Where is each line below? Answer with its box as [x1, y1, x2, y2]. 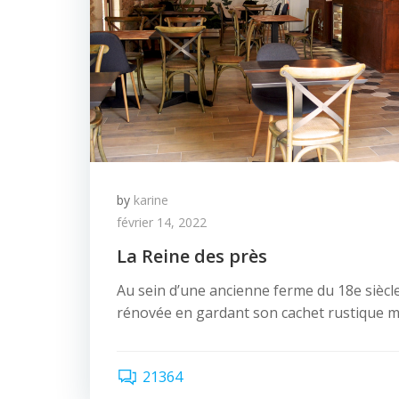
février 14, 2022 [117, 214, 207, 231]
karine [134, 191, 168, 208]
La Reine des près [117, 244, 267, 268]
